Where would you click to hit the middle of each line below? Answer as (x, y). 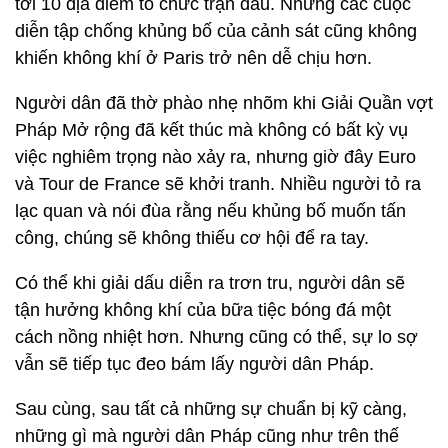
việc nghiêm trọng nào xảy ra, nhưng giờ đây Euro (215, 157)
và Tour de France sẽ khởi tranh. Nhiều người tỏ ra (218, 184)
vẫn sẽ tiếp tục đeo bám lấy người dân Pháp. (194, 364)
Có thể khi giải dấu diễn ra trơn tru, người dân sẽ (210, 283)
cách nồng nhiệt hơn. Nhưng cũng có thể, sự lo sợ (216, 337)
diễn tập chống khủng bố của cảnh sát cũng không (216, 31)
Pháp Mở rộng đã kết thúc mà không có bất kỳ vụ (211, 130)
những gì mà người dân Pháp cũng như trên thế (207, 436)
